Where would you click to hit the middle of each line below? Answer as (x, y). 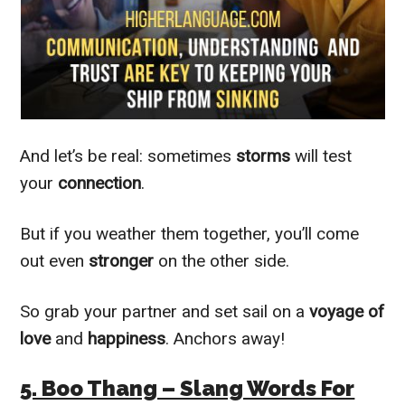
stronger (124, 260)
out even (55, 260)
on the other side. (224, 260)
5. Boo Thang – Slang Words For (188, 388)
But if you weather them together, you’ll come (190, 233)
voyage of (347, 311)
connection (100, 183)
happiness (127, 338)
